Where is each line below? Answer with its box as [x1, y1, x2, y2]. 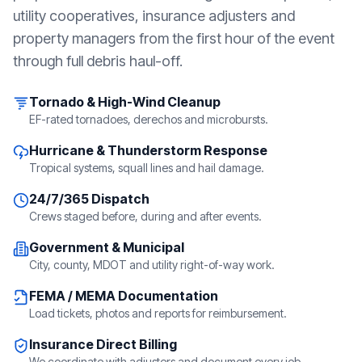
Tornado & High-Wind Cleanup [29, 93, 221, 110]
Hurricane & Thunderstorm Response [29, 141, 267, 158]
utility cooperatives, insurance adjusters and [13, 6, 295, 24]
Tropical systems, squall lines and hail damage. [29, 160, 264, 175]
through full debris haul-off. [13, 52, 183, 69]
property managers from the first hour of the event [13, 29, 335, 47]
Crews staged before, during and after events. [29, 208, 262, 223]
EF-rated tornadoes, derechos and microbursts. [29, 112, 268, 126]
